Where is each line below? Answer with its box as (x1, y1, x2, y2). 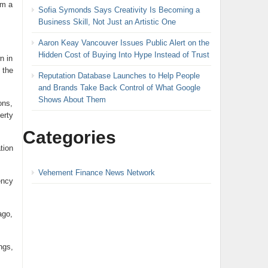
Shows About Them (38, 95, 106, 104)
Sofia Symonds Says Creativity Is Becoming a (38, 5, 200, 14)
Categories (22, 127, 116, 147)
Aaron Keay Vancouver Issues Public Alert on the (38, 38, 209, 47)
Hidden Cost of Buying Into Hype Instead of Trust (38, 50, 209, 59)
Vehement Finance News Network (38, 167, 155, 177)
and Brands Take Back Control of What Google (38, 83, 200, 92)
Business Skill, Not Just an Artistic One (38, 17, 176, 26)
